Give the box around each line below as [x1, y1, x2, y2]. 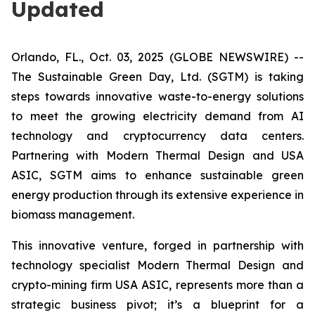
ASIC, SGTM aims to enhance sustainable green [11, 168, 304, 182]
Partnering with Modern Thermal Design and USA [11, 148, 304, 162]
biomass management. [11, 207, 134, 221]
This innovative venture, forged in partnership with [11, 238, 304, 252]
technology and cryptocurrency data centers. [11, 129, 304, 143]
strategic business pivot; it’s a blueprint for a [11, 297, 304, 311]
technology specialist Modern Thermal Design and [11, 258, 304, 272]
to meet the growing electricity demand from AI [11, 109, 304, 123]
